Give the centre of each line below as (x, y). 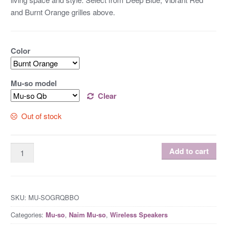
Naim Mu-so (87, 215)
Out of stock (41, 116)
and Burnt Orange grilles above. (63, 12)
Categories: (28, 215)
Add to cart (189, 151)
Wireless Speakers (139, 215)
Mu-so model (33, 83)
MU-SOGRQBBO (53, 197)
